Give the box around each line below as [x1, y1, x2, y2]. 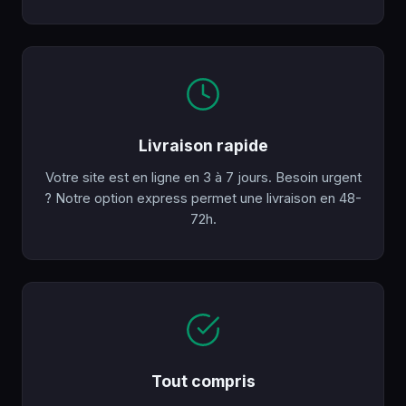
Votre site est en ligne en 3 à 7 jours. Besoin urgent [44, 169, 362, 187]
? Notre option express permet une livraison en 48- [44, 190, 362, 208]
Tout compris [150, 372, 256, 391]
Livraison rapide [138, 136, 268, 156]
